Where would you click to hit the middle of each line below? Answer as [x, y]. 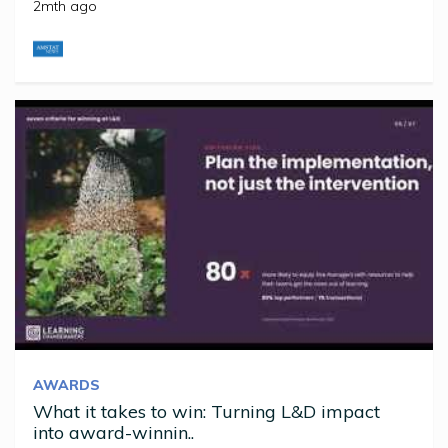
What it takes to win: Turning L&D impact [206, 412]
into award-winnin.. [113, 433]
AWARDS [66, 385]
